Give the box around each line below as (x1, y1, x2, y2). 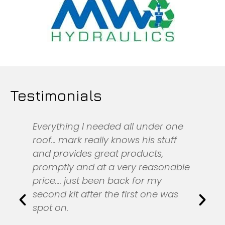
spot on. (33, 201, 69, 214)
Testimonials (10, 86, 102, 104)
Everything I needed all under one (33, 120, 184, 133)
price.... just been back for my (33, 174, 162, 187)
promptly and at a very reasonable (33, 160, 190, 173)
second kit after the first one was (33, 187, 179, 200)
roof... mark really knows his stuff (33, 133, 177, 146)
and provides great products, (33, 147, 164, 160)
